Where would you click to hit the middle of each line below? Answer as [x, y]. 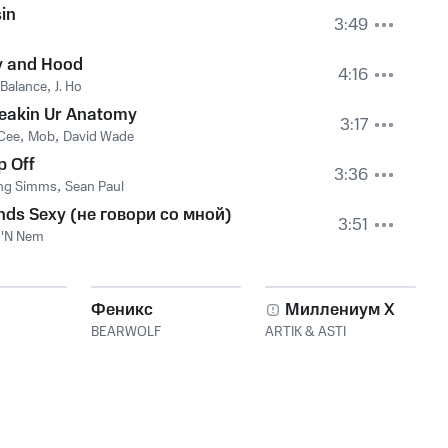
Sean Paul [94, 187]
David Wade [98, 137]
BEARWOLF [125, 332]
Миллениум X [340, 310]
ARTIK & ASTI [306, 332]
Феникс [121, 310]
